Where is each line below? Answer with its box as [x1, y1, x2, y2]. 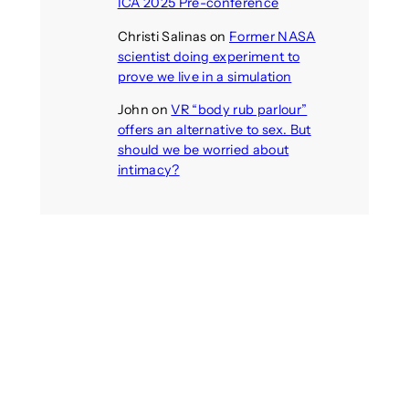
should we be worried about [117, 142, 289, 159]
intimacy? [117, 162, 180, 179]
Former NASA [229, 27, 316, 45]
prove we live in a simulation [117, 68, 292, 85]
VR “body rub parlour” [171, 101, 308, 119]
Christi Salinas [117, 27, 207, 45]
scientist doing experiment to [117, 47, 300, 65]
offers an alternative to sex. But [117, 121, 311, 139]
